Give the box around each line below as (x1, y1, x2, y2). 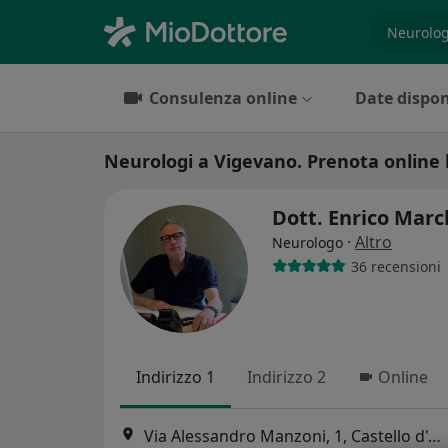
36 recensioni (350, 256, 441, 276)
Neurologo (272, 233, 343, 252)
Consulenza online (149, 87, 297, 109)
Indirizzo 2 (247, 366, 326, 388)
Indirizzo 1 (136, 366, 215, 388)
